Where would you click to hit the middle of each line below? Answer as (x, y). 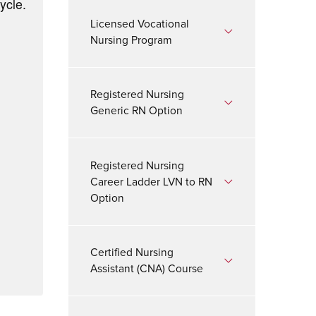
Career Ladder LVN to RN (152, 181)
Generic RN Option (137, 111)
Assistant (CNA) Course (147, 269)
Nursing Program (132, 39)
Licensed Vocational (140, 23)
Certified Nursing (132, 253)
